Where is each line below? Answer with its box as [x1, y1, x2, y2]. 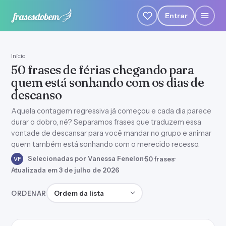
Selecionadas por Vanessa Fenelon [26, 154, 144, 162]
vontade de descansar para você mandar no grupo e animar [11, 129, 211, 138]
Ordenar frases [45, 184, 102, 194]
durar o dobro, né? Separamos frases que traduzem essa [11, 118, 201, 127]
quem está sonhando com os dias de [11, 75, 204, 90]
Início [11, 52, 25, 60]
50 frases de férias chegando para [11, 63, 194, 77]
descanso [11, 88, 62, 102]
